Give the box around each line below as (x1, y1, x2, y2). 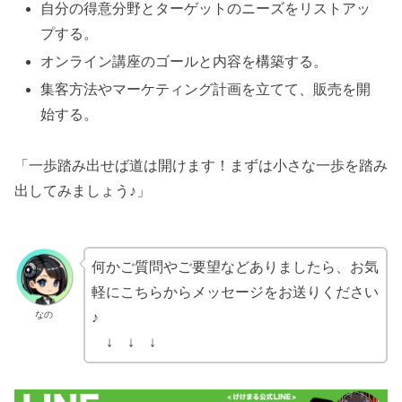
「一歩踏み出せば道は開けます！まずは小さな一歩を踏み (14, 158, 388, 174)
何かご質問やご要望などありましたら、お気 (91, 259, 379, 275)
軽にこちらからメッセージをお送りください (91, 284, 379, 301)
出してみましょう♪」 (14, 183, 151, 199)
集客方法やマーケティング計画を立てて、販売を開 (40, 82, 371, 98)
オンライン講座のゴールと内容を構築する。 (40, 54, 328, 70)
